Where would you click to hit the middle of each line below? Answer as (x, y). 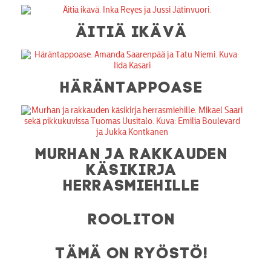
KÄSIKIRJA (132, 167)
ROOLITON (132, 217)
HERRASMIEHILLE (132, 183)
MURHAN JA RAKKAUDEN (132, 152)
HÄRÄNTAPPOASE (132, 85)
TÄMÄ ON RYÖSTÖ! (132, 251)
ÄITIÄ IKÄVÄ (132, 29)
